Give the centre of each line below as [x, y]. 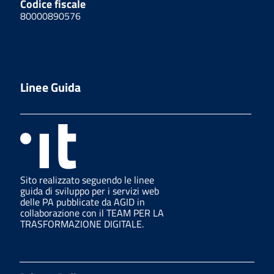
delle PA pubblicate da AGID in [83, 202]
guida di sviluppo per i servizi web [90, 191]
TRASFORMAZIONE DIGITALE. [82, 224]
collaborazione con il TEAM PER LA [92, 213]
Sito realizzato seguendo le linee [87, 180]
